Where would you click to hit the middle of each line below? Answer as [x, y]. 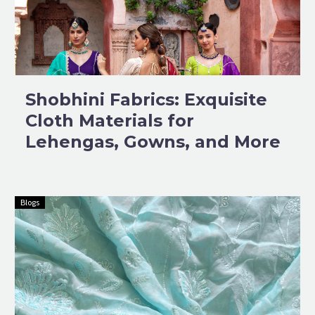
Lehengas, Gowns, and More [153, 141]
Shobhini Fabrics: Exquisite [146, 99]
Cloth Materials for [110, 120]
